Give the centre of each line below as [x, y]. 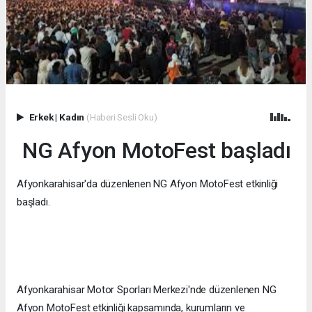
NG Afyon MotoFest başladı [154, 150]
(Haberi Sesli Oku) [122, 117]
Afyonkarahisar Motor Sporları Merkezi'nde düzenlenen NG [147, 289]
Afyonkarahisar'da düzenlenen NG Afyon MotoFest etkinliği [148, 184]
